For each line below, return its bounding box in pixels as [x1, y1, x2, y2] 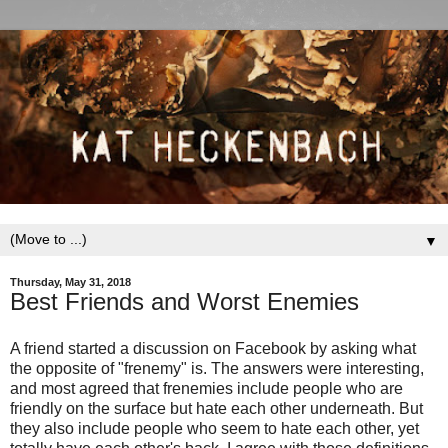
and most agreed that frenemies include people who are [10, 380, 403, 398]
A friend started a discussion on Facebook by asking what [10, 340, 416, 358]
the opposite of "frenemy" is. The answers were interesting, [10, 360, 424, 378]
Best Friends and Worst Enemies [10, 287, 359, 315]
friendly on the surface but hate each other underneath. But [10, 400, 423, 418]
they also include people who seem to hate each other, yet [10, 420, 419, 438]
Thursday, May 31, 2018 [10, 275, 131, 288]
